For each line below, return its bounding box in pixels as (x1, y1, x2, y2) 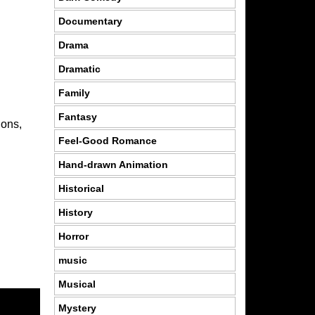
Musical (58, 278, 96, 290)
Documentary (58, 15, 122, 27)
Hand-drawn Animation (58, 158, 168, 170)
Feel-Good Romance (58, 134, 157, 146)
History (58, 206, 93, 218)
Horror (58, 230, 89, 242)
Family (58, 86, 90, 98)
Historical (58, 182, 104, 194)
